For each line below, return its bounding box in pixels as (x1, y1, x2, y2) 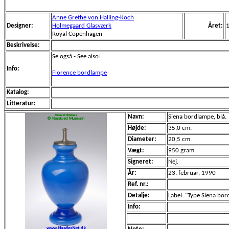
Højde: (128, 125, 146, 131)
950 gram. (168, 147, 196, 154)
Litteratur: (7, 100, 36, 107)
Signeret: (128, 158, 153, 165)
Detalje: (128, 192, 150, 199)
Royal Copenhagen (52, 31, 102, 37)
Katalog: (7, 89, 29, 96)
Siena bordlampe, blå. (168, 113, 226, 120)
